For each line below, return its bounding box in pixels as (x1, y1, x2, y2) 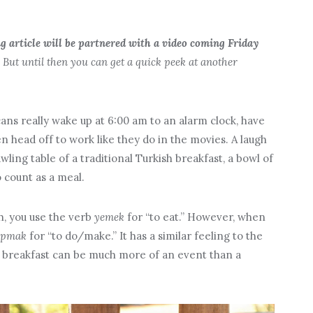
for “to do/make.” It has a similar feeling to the (29, 228, 263, 242)
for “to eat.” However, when (124, 210, 265, 224)
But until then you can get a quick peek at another (2, 54, 238, 68)
